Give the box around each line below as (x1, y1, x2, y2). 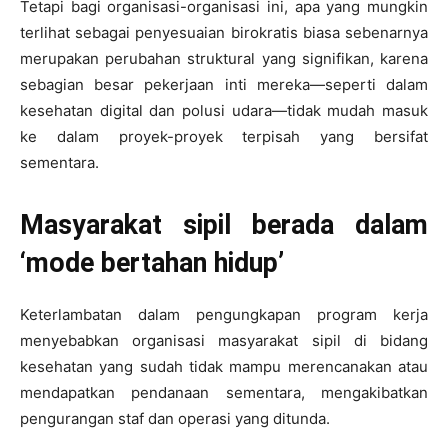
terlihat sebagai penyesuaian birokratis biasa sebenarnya (20, 22, 428, 42)
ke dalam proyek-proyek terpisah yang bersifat (20, 126, 428, 146)
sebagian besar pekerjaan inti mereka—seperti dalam (20, 74, 428, 94)
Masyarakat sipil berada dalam (20, 208, 428, 241)
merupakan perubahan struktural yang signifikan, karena (20, 48, 428, 68)
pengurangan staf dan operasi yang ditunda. (20, 408, 330, 428)
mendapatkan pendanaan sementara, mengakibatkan (20, 382, 428, 402)
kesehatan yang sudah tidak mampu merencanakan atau (20, 356, 428, 376)
